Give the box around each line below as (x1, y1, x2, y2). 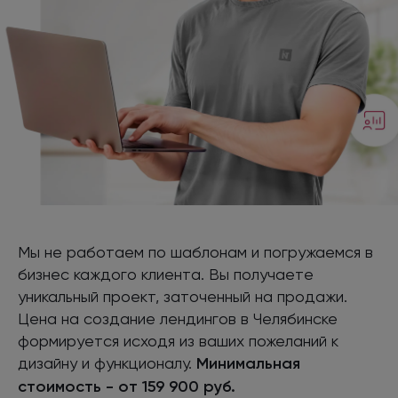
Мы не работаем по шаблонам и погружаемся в (18, 242, 373, 261)
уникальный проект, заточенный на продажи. (18, 286, 347, 306)
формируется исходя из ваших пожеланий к (18, 330, 338, 350)
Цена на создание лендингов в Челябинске (18, 308, 338, 328)
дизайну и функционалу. (18, 353, 196, 372)
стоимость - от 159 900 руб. (18, 376, 235, 396)
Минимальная (196, 353, 300, 373)
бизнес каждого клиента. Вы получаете (18, 264, 314, 283)
